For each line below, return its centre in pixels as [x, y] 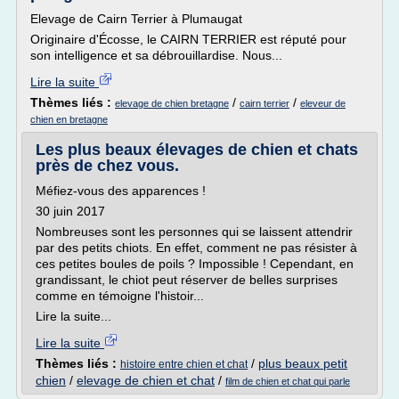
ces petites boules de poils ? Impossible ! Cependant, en [195, 264]
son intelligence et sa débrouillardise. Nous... [156, 55]
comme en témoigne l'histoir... [120, 296]
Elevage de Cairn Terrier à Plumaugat [136, 19]
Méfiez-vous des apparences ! [121, 191]
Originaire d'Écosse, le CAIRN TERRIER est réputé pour [188, 39]
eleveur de [323, 103]
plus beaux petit [303, 363]
